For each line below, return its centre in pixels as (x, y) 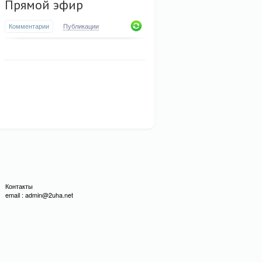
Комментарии (29, 26)
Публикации (81, 26)
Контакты (19, 186)
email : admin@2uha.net (39, 195)
